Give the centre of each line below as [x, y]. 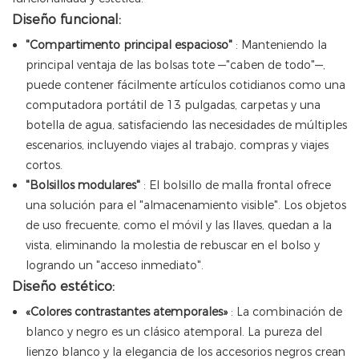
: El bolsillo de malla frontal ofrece [235, 186]
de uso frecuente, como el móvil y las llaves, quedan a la [178, 226]
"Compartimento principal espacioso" [129, 45]
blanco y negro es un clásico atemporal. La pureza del [173, 332]
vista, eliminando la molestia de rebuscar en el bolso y [172, 246]
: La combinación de [284, 312]
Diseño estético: [63, 287]
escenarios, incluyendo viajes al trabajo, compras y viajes [177, 145]
